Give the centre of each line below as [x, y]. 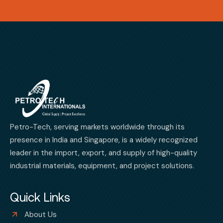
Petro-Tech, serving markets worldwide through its [97, 127]
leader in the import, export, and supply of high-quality [104, 153]
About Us [41, 214]
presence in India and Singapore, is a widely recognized [104, 140]
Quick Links [40, 197]
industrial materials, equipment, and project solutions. [102, 166]
